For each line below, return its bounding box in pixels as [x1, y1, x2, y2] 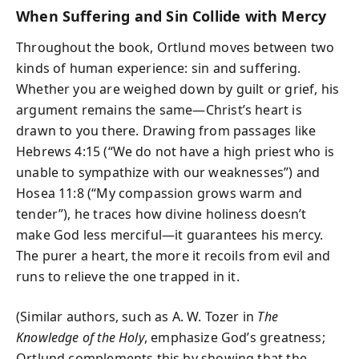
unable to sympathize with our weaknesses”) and [16, 163, 321, 181]
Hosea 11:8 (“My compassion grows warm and [16, 184, 303, 202]
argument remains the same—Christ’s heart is [16, 100, 302, 119]
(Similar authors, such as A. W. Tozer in [16, 307, 258, 325]
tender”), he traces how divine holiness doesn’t [16, 204, 307, 223]
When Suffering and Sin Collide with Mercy [16, 6, 327, 26]
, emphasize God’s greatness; [143, 328, 325, 346]
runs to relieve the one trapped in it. [16, 267, 240, 285]
